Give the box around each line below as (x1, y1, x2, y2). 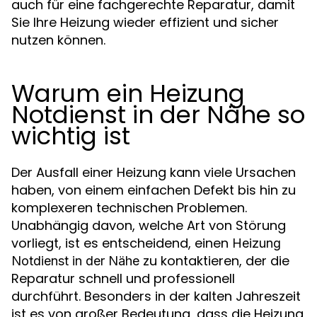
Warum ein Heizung (11, 76, 245, 110)
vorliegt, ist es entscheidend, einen (11, 234, 232, 252)
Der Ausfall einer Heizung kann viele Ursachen (11, 163, 296, 181)
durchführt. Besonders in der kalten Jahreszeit (11, 287, 301, 305)
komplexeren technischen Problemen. (11, 198, 247, 217)
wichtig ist (11, 118, 130, 153)
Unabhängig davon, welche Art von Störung (11, 216, 286, 234)
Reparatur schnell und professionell (11, 269, 235, 287)
